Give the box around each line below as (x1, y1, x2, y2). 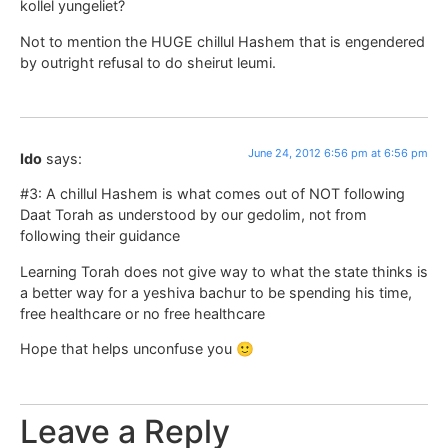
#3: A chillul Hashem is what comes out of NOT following (20, 185, 405, 203)
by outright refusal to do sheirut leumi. (20, 53, 276, 71)
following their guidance (20, 227, 180, 245)
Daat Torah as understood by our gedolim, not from (20, 206, 367, 224)
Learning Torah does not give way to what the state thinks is (20, 262, 428, 280)
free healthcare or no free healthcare (20, 304, 265, 322)
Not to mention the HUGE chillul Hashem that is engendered (20, 32, 425, 50)
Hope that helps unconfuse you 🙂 (20, 340, 254, 358)
